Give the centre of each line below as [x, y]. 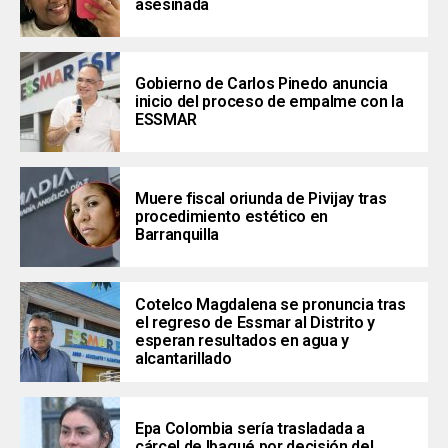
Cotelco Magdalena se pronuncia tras [270, 305]
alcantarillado [183, 359]
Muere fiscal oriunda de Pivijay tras [261, 199]
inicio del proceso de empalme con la [269, 102]
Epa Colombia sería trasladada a [250, 429]
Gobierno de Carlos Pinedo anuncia [261, 84]
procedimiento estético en [231, 217]
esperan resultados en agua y [242, 341]
